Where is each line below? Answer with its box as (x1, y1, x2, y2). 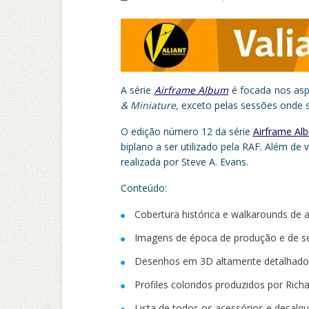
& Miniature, (120, 98, 179, 112)
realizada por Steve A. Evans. (120, 154, 248, 168)
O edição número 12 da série (120, 124, 253, 138)
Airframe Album (154, 83, 229, 97)
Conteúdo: (120, 181, 167, 195)
